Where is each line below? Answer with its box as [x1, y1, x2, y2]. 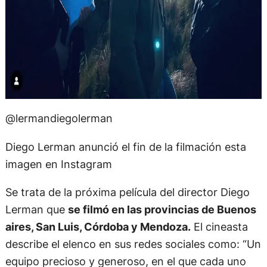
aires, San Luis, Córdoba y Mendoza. [5, 219, 191, 233]
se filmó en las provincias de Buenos [67, 202, 256, 216]
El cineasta [190, 219, 248, 233]
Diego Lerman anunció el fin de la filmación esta [5, 139, 246, 153]
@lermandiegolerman [5, 111, 113, 125]
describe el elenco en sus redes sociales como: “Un [5, 237, 261, 250]
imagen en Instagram [5, 157, 112, 170]
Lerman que [5, 202, 68, 216]
